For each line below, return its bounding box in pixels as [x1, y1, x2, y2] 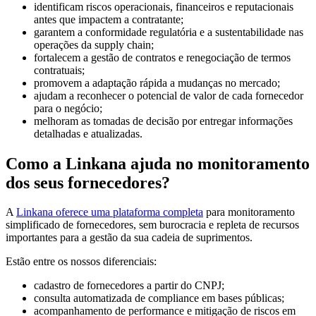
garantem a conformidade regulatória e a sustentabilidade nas [34, 25, 303, 38]
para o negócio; [34, 102, 102, 114]
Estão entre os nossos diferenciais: [6, 255, 157, 268]
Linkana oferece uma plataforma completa [16, 206, 203, 219]
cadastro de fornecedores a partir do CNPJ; [34, 279, 224, 292]
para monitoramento [203, 206, 295, 219]
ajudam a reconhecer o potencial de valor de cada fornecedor [34, 89, 303, 102]
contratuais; [34, 63, 85, 76]
